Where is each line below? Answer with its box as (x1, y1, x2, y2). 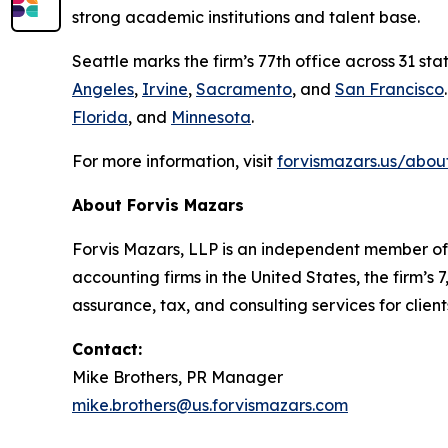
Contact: (72, 338, 142, 359)
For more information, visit (72, 150, 277, 171)
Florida (72, 106, 128, 127)
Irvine (142, 78, 188, 99)
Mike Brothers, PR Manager (72, 366, 283, 387)
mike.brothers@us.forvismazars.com (72, 394, 348, 415)
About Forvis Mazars (72, 194, 244, 215)
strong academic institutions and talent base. (72, 6, 420, 27)
